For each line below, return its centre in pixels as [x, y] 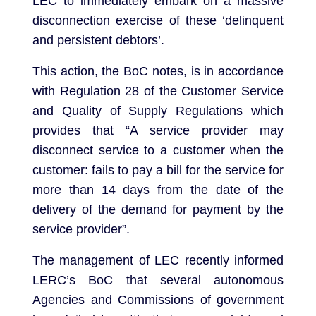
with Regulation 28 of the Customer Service [158, 91]
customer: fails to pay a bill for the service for [158, 170]
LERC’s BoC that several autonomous [158, 280]
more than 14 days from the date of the [158, 190]
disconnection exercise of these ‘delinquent [158, 21]
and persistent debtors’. [98, 41]
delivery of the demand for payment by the [158, 210]
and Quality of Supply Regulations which [158, 111]
